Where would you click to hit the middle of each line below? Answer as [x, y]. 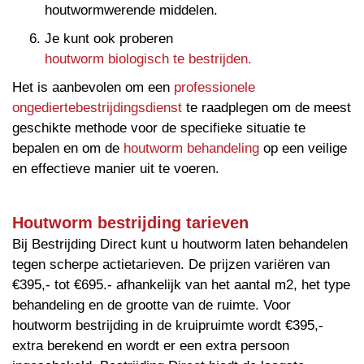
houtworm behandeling [191, 148]
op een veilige [303, 148]
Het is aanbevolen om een [93, 87]
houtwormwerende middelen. [131, 10]
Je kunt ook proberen [109, 38]
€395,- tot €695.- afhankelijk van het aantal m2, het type [181, 284]
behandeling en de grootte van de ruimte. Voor [152, 305]
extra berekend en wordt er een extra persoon [151, 345]
